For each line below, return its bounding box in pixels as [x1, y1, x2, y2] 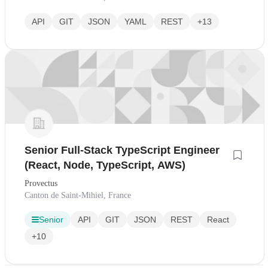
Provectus [25, 178, 57, 188]
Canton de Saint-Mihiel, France [25, 190, 131, 200]
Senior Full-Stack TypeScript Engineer [25, 144, 220, 156]
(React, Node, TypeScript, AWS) [25, 159, 185, 171]
